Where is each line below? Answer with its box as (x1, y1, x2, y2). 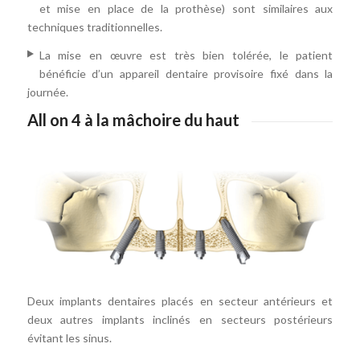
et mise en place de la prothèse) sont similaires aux (39, 2, 333, 16)
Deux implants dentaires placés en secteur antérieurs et (27, 294, 333, 309)
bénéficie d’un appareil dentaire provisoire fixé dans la (39, 67, 333, 81)
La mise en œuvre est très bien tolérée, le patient (39, 48, 333, 63)
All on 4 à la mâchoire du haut (27, 109, 239, 129)
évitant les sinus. (27, 331, 112, 346)
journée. (27, 85, 68, 100)
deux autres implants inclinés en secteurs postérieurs (27, 313, 333, 327)
